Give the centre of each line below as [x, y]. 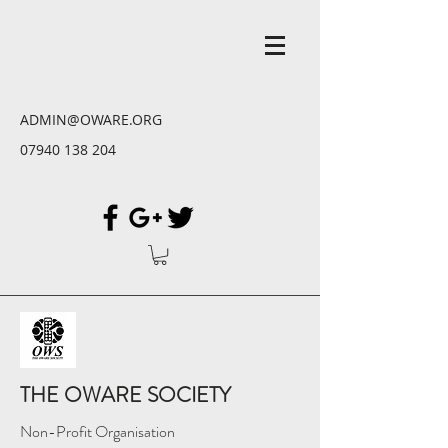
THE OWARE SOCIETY [125, 395]
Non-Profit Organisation [97, 432]
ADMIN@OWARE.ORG [91, 119]
